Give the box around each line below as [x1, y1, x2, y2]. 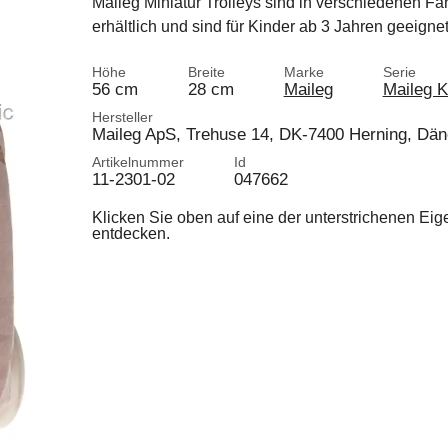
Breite [187, 64, 225, 80]
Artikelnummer [91, 154, 184, 170]
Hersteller [91, 109, 153, 125]
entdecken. [91, 225, 170, 242]
